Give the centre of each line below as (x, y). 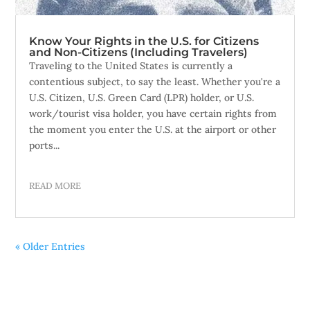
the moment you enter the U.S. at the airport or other (153, 129)
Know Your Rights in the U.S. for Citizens (144, 41)
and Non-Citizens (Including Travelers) (139, 52)
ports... (45, 145)
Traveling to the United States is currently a (131, 66)
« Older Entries (51, 246)
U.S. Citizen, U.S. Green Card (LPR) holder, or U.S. (142, 98)
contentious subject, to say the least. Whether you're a (155, 82)
